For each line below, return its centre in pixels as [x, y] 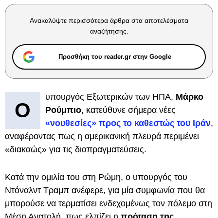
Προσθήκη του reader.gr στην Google [115, 57]
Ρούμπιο [63, 110]
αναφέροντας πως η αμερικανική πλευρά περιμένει [102, 136]
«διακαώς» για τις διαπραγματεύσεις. [76, 149]
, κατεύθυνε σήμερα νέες [128, 110]
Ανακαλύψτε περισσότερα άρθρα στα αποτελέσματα [109, 20]
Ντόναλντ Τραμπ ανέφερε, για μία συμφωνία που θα [105, 190]
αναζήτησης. [109, 31]
